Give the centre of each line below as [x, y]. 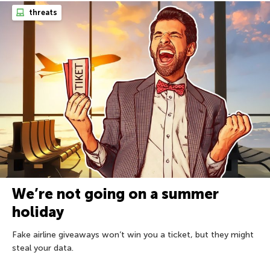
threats [42, 12]
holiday [38, 212]
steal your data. [43, 248]
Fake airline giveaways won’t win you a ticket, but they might [133, 235]
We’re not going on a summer [115, 194]
